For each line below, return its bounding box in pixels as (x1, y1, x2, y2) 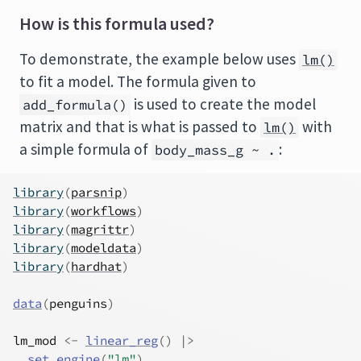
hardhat (71, 259, 122, 274)
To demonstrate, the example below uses (19, 49, 299, 68)
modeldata (71, 240, 136, 255)
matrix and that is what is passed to (19, 117, 260, 136)
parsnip (71, 185, 122, 200)
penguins (49, 296, 107, 311)
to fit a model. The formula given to (19, 72, 256, 91)
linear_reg (85, 333, 158, 348)
